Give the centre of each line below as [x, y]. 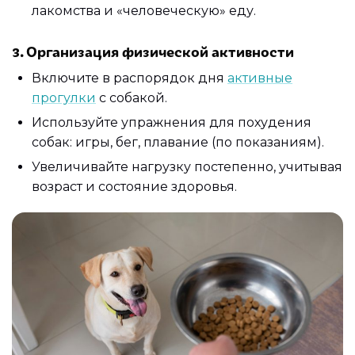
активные [260, 78]
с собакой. [132, 97]
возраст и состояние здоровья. [134, 187]
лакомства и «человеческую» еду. [144, 10]
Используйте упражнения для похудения [172, 123]
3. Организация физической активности [153, 51]
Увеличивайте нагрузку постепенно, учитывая [187, 167]
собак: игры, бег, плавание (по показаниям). [178, 143]
